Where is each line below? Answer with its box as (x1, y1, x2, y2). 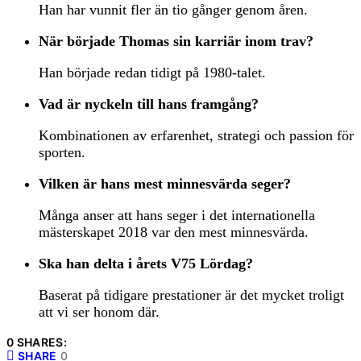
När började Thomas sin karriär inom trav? (39, 33, 313, 50)
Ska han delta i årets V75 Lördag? (39, 255, 253, 272)
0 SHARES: (6, 335, 68, 350)
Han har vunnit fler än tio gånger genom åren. (39, 2, 308, 19)
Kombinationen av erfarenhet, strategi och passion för (39, 127, 354, 144)
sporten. (39, 144, 85, 161)
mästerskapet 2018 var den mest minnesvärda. (39, 224, 309, 241)
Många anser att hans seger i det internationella (39, 207, 315, 224)
